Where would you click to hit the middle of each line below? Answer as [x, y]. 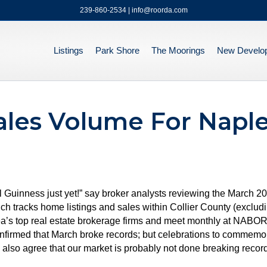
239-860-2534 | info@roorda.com [133, 10]
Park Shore [117, 50]
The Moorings [178, 50]
